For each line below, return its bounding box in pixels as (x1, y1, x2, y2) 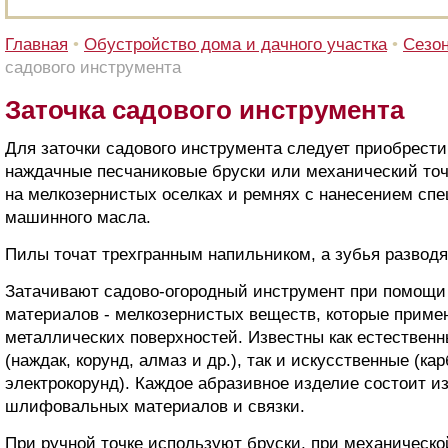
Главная (5, 35, 68, 54)
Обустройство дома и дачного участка (84, 35, 387, 54)
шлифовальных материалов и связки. (5, 397, 305, 416)
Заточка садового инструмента (5, 95, 404, 125)
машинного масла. (5, 208, 151, 227)
